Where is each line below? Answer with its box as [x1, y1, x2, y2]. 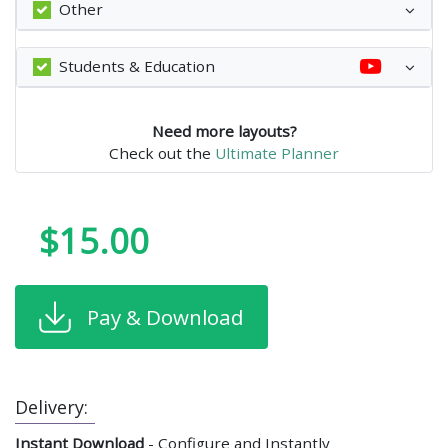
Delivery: [15, 394, 88, 419]
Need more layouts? [151, 120, 297, 141]
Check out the [109, 142, 215, 163]
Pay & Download [87, 302, 244, 331]
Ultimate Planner [215, 142, 339, 163]
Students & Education [59, 56, 215, 77]
